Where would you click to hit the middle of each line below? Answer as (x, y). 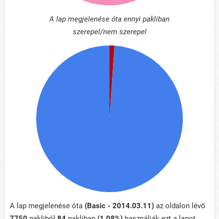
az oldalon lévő (180, 206)
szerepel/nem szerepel (109, 32)
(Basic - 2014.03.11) (119, 206)
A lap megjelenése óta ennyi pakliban (109, 19)
